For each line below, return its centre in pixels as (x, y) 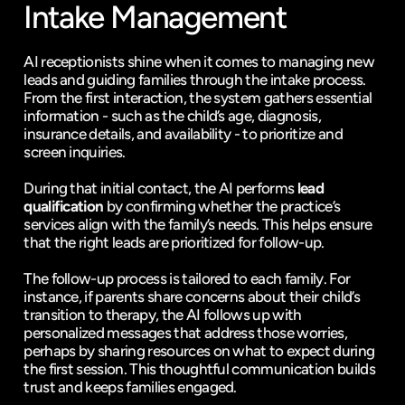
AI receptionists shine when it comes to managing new (199, 61)
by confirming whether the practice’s (222, 206)
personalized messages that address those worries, (185, 333)
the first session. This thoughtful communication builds (199, 369)
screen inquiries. (75, 152)
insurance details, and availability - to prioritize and (183, 134)
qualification (64, 206)
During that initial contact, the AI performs (160, 188)
